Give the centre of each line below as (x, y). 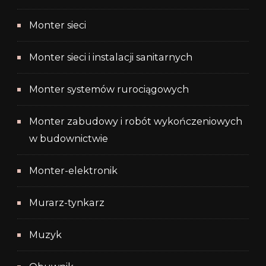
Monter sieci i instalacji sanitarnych (111, 58)
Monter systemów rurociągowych (109, 90)
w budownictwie (69, 139)
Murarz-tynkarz (67, 203)
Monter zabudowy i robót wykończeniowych (136, 122)
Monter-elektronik (73, 171)
